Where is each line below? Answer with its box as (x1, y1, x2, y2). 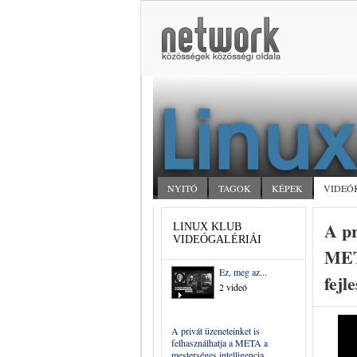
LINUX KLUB (173, 221, 241, 233)
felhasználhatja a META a (171, 336, 268, 349)
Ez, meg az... (219, 265, 267, 278)
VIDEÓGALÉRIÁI (173, 233, 261, 245)
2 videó (219, 280, 247, 293)
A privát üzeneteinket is (171, 324, 260, 337)
